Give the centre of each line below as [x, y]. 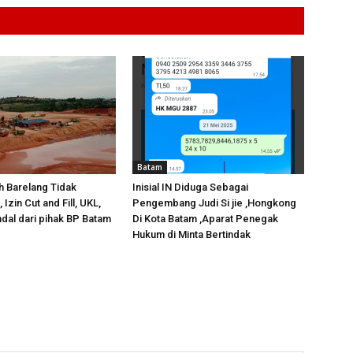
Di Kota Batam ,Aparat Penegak [205, 219]
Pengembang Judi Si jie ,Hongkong [214, 203]
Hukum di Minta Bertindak [191, 234]
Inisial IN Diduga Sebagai [190, 187]
